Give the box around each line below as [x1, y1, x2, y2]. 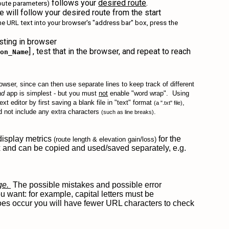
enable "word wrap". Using [108, 89, 190, 97]
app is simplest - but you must [5, 89, 99, 97]
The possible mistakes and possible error [11, 180, 162, 189]
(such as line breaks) [101, 109, 154, 115]
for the [156, 134, 181, 143]
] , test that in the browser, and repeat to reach [29, 47, 191, 56]
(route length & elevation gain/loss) [54, 135, 157, 143]
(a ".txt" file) [154, 100, 183, 106]
